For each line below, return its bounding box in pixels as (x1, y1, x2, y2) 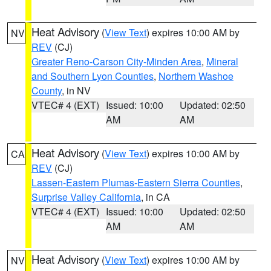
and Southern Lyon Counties (31, 69, 154, 83)
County (31, 83, 62, 97)
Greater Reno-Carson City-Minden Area (31, 54, 201, 68)
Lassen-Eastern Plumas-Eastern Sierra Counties (31, 175, 240, 189)
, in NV (62, 83, 91, 97)
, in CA (141, 190, 170, 204)
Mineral (206, 54, 238, 68)
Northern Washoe (158, 69, 233, 83)
